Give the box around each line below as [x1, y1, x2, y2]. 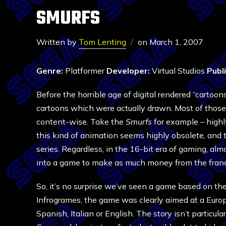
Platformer [63, 66, 106, 76]
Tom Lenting [79, 37, 126, 47]
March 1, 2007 [149, 37, 203, 47]
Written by [36, 37, 79, 47]
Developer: [106, 66, 150, 76]
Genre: [36, 66, 63, 76]
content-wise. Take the [36, 117, 124, 127]
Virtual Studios [150, 66, 207, 76]
